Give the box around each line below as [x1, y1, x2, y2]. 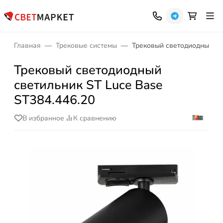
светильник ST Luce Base [14, 76, 162, 94]
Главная [14, 41, 41, 50]
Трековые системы [56, 41, 117, 50]
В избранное [22, 113, 64, 123]
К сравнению [73, 113, 116, 123]
